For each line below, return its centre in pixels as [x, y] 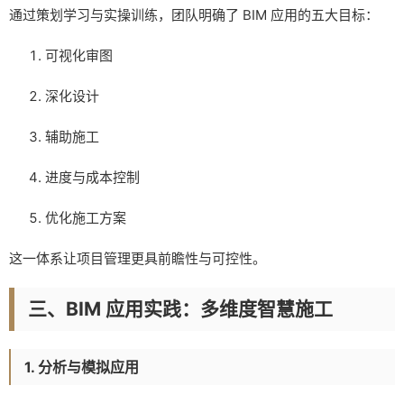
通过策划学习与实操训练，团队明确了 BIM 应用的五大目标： [194, 14]
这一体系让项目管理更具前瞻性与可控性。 [138, 258]
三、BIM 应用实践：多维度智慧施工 [180, 308]
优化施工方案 [86, 217]
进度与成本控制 [92, 177]
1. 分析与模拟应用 [82, 367]
